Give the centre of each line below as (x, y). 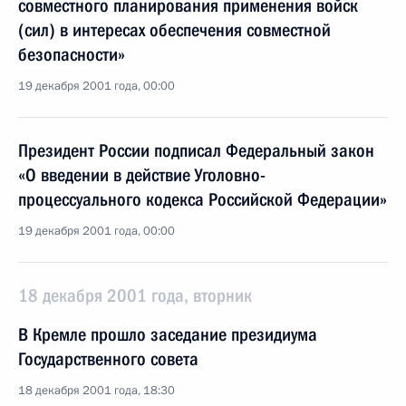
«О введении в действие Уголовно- (142, 175)
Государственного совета (108, 359)
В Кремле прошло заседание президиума (168, 334)
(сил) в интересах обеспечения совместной (174, 30)
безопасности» (72, 54)
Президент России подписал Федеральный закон (196, 150)
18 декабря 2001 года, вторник (135, 295)
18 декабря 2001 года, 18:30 (97, 391)
